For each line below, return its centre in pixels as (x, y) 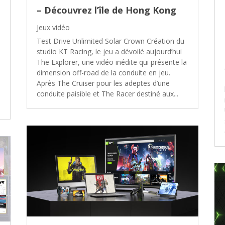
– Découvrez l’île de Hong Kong (107, 10)
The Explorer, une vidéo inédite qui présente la (112, 62)
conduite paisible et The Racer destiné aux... (108, 93)
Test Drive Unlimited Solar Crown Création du (111, 41)
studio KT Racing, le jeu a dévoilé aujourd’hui (109, 51)
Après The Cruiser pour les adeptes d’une (103, 83)
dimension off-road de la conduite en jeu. (104, 72)
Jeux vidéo (53, 27)
